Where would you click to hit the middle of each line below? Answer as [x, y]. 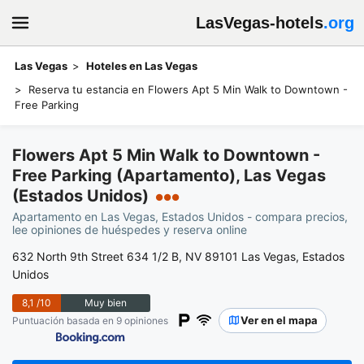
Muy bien [105, 303]
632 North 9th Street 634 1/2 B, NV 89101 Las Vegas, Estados [178, 256]
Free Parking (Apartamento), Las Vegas [169, 175]
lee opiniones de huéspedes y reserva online [130, 230]
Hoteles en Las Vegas [142, 66]
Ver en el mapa [279, 320]
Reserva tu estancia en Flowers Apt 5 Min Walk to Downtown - [188, 89]
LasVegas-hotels [260, 23]
